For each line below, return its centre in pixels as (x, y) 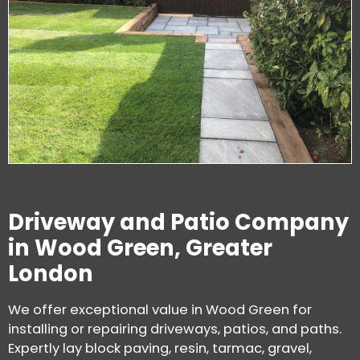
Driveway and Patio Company (178, 223)
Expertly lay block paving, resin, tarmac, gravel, (160, 348)
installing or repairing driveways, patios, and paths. (175, 329)
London (51, 274)
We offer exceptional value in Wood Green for (160, 309)
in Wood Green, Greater (140, 248)
